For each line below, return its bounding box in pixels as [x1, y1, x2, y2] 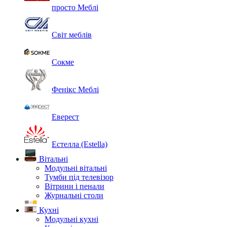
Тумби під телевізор [45, 173, 113, 181]
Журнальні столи [45, 191, 103, 200]
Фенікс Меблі [52, 85, 99, 94]
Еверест [52, 112, 79, 121]
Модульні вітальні [45, 164, 107, 172]
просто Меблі [52, 3, 98, 12]
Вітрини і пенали [45, 182, 104, 191]
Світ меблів [52, 30, 92, 39]
